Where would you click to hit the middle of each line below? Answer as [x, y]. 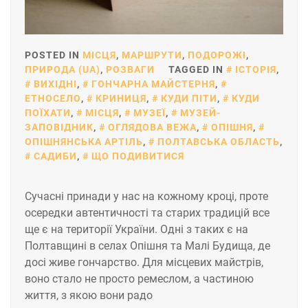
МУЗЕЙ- [200, 113]
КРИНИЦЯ [121, 99]
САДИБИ [55, 156]
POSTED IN [54, 55]
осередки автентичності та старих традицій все [147, 213]
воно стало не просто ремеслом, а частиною [139, 279]
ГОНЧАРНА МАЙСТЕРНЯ [153, 84]
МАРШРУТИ [152, 55]
